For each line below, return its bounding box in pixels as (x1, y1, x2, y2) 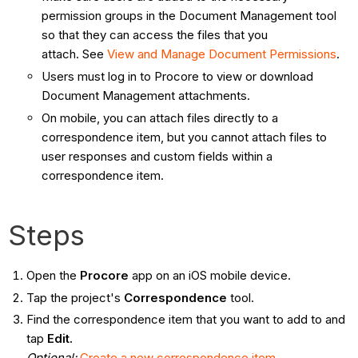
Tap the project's (26, 289, 124, 305)
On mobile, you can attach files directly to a (42, 109, 279, 125)
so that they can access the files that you (42, 27, 268, 43)
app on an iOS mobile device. (128, 267, 294, 283)
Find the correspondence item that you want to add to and (26, 312, 345, 328)
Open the (26, 267, 80, 283)
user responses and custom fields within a (42, 148, 273, 164)
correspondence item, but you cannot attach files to (42, 129, 328, 145)
